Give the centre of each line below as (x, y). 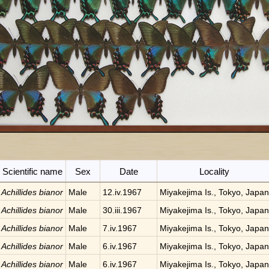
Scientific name (32, 171)
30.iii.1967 (122, 210)
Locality (214, 171)
